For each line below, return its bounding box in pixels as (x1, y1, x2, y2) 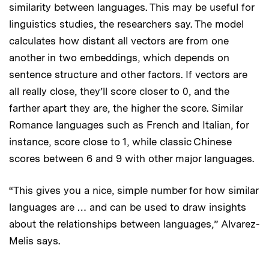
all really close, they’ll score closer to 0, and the (9, 85, 229, 97)
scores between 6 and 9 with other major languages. (9, 152, 254, 165)
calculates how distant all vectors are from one (9, 34, 229, 47)
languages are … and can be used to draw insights (9, 201, 246, 213)
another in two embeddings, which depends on (9, 51, 229, 64)
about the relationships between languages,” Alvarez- (9, 217, 259, 230)
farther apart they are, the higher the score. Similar (9, 101, 243, 114)
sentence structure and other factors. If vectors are (9, 68, 247, 80)
